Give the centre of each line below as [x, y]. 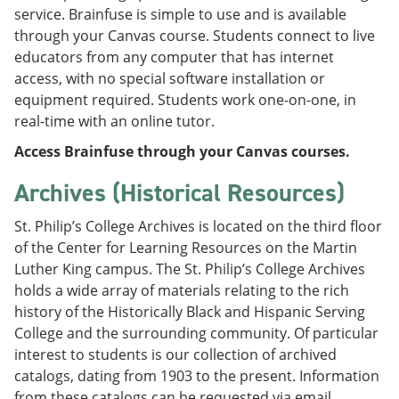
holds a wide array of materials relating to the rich [182, 290]
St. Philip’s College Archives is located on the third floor [198, 226]
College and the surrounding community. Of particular [196, 333]
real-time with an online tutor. [114, 121]
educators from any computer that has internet [174, 57]
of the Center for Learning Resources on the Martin [186, 248]
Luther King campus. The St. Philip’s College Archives [190, 269]
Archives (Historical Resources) [179, 193]
